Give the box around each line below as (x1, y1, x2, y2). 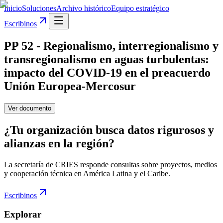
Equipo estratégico (111, 4, 169, 12)
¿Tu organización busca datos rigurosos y (4, 123, 214, 136)
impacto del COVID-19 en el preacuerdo (4, 66, 211, 79)
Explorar (4, 209, 41, 220)
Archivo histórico (56, 4, 111, 12)
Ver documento (8, 104, 51, 112)
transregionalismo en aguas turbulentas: (4, 52, 209, 66)
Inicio (4, 4, 22, 12)
